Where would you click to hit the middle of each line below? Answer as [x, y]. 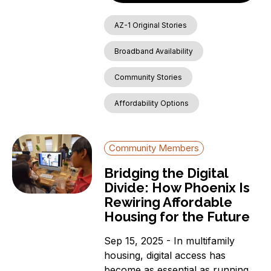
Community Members [154, 148]
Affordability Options [152, 103]
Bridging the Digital [166, 173]
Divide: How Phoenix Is [177, 188]
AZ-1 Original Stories [151, 25]
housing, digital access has [165, 256]
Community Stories [149, 77]
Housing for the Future [177, 217]
